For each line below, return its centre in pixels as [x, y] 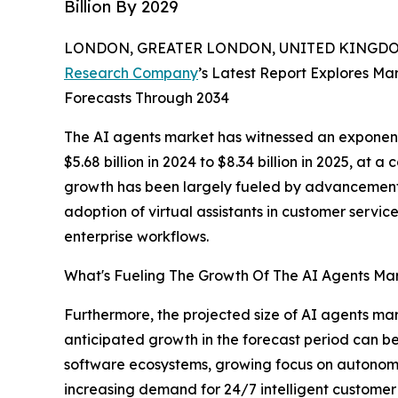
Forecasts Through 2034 [147, 98]
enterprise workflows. [136, 237]
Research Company [131, 73]
